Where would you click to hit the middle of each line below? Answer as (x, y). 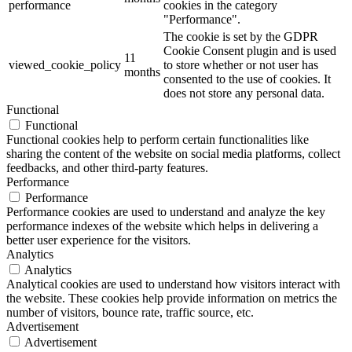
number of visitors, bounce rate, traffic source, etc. (130, 312)
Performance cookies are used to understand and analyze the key (166, 211)
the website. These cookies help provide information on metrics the (172, 298)
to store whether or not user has (241, 64)
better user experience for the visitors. (99, 240)
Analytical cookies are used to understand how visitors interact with (173, 284)
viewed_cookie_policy (65, 64)
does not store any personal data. (244, 93)
